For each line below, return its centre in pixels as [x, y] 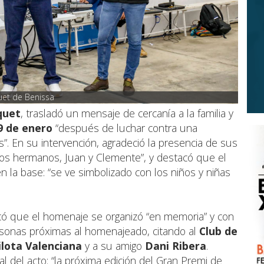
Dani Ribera [176, 246]
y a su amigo [113, 246]
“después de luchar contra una [125, 128]
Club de [218, 231]
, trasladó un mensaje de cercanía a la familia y [127, 113]
